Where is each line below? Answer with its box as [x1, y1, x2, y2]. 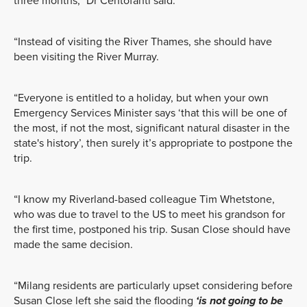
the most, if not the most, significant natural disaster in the [14, 121, 290, 135]
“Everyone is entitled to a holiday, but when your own [14, 90, 269, 105]
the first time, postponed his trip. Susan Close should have [14, 222, 291, 236]
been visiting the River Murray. [14, 49, 159, 64]
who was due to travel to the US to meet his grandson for [14, 207, 285, 221]
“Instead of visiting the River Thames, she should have [14, 34, 272, 49]
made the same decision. [14, 237, 133, 251]
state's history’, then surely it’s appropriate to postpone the [14, 136, 293, 150]
